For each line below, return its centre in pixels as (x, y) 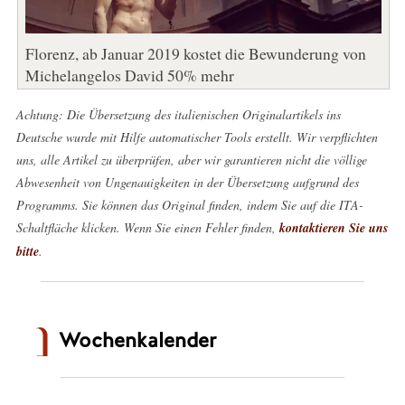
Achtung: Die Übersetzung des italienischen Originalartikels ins (178, 114)
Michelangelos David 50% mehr (129, 75)
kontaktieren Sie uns (333, 227)
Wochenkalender (137, 340)
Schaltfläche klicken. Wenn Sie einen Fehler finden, (147, 227)
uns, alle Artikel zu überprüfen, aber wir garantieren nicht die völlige (191, 159)
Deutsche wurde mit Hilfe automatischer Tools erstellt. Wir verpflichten (197, 137)
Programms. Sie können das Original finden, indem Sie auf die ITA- (189, 204)
